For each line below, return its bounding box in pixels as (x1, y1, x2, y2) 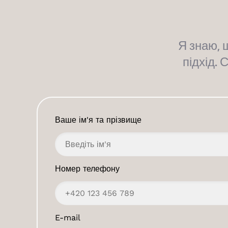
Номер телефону (55, 164, 120, 174)
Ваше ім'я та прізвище (55, 115, 141, 125)
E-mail (55, 213, 80, 222)
